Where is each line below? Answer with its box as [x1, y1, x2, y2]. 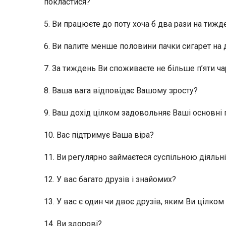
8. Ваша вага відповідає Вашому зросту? [44, 86, 198, 95]
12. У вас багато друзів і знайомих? [44, 175, 176, 184]
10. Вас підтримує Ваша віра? [44, 130, 154, 140]
